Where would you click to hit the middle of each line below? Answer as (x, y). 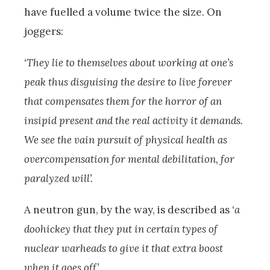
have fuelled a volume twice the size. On (123, 12)
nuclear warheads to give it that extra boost (124, 248)
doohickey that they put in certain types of (121, 229)
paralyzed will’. (61, 178)
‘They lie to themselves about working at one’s (129, 62)
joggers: (44, 31)
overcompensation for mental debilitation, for (129, 159)
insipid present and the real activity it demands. (133, 120)
